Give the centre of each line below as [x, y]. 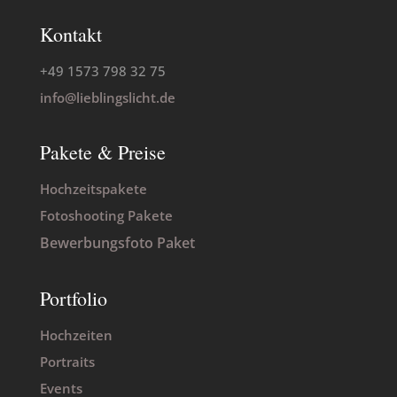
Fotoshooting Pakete [106, 215]
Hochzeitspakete [93, 189]
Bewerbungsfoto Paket [117, 243]
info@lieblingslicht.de [107, 97]
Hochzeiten [76, 335]
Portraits [67, 362]
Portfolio [73, 298]
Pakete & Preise [102, 152]
